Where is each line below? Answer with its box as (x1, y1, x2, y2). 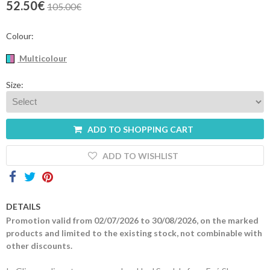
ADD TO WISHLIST (102, 150, 178, 161)
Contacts (91, 10, 127, 20)
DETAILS (6, 201, 40, 212)
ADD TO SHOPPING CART (87, 124, 193, 134)
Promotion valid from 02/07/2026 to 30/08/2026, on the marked (6, 215, 259, 226)
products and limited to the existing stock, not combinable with (6, 228, 262, 239)
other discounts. (6, 240, 72, 251)
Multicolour (17, 52, 67, 63)
